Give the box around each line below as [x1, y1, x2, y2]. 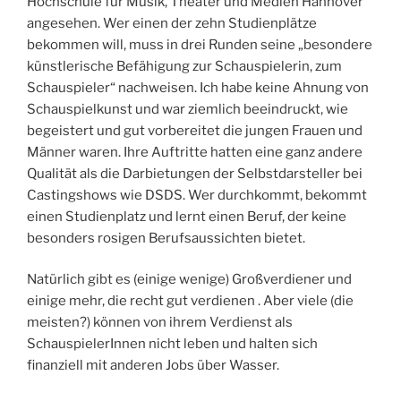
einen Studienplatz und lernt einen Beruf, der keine [27, 208, 346, 225]
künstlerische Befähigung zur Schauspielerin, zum [27, 57, 342, 74]
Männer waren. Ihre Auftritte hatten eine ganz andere [27, 143, 363, 160]
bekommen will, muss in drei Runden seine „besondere [27, 36, 372, 53]
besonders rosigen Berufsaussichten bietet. [27, 229, 305, 246]
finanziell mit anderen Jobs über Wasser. [27, 357, 279, 374]
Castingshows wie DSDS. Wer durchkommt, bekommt [27, 186, 367, 203]
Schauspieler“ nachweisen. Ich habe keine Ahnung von [27, 79, 369, 96]
